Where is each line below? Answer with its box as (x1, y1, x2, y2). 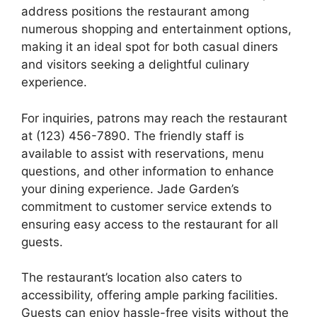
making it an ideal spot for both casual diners (21, 40, 278, 54)
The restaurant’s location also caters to (21, 270, 242, 284)
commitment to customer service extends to (21, 199, 272, 214)
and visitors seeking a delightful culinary (21, 57, 249, 71)
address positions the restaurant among (21, 4, 249, 18)
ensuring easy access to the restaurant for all (21, 217, 278, 231)
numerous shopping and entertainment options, (21, 22, 292, 36)
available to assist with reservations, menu (21, 146, 264, 161)
